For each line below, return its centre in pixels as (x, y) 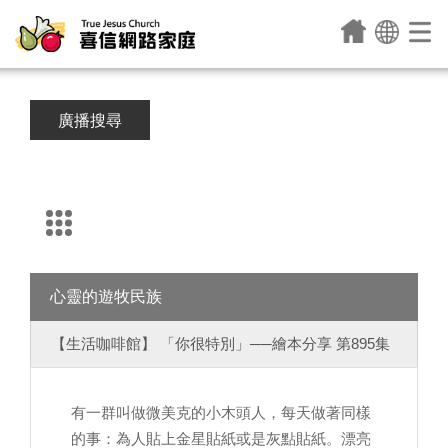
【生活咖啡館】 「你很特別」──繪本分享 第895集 (220, 343)
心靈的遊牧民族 (106, 296)
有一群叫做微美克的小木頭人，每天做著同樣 (221, 412)
